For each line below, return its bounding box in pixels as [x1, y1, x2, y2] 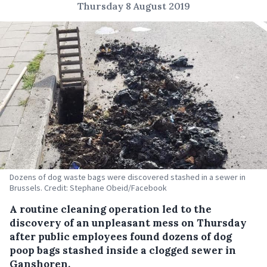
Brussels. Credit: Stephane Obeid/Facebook [10, 182, 167, 193]
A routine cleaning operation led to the [10, 202, 212, 216]
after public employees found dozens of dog [10, 229, 232, 243]
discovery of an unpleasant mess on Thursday [10, 216, 247, 229]
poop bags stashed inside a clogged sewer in [10, 243, 236, 257]
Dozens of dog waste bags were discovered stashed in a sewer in [10, 171, 246, 182]
